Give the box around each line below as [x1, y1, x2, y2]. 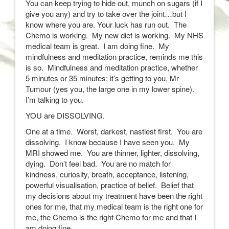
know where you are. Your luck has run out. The [26, 19, 187, 30]
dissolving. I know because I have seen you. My [26, 136, 190, 147]
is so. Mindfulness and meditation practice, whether [26, 62, 198, 73]
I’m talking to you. [26, 94, 84, 105]
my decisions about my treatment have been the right [26, 190, 202, 201]
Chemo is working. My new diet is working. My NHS [26, 30, 203, 40]
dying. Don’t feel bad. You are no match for [26, 158, 171, 169]
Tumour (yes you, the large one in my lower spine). [26, 83, 196, 94]
